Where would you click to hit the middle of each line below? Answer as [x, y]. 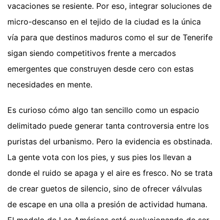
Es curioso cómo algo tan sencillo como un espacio [103, 110]
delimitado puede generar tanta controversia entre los [108, 125]
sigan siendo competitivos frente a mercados [92, 53]
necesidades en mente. [50, 84]
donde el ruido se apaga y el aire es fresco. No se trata [110, 173]
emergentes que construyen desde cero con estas [100, 69]
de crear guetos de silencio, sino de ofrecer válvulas [105, 188]
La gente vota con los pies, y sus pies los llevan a [99, 157]
